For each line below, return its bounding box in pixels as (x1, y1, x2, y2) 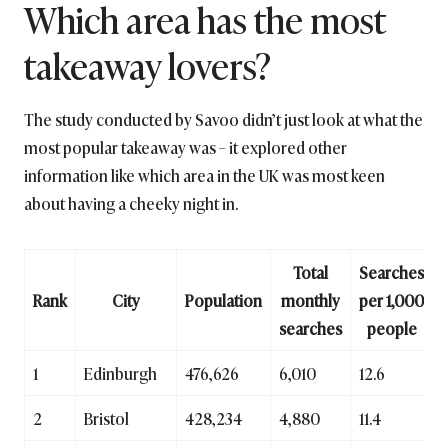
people (366, 316, 417, 341)
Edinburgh (84, 361, 157, 386)
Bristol (84, 406, 129, 431)
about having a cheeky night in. (24, 191, 238, 216)
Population (185, 288, 262, 313)
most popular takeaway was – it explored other (24, 135, 347, 160)
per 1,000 (359, 288, 424, 313)
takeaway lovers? (24, 37, 271, 92)
